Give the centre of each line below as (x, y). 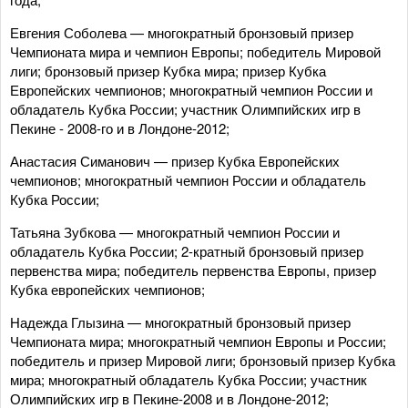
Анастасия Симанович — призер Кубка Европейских (175, 161)
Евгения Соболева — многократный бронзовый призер (182, 32)
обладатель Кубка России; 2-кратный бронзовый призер (187, 251)
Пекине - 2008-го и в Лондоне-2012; (120, 128)
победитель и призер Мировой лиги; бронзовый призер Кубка (203, 360)
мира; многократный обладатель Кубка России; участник (189, 379)
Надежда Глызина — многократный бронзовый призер (180, 322)
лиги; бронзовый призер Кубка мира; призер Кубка (168, 71)
